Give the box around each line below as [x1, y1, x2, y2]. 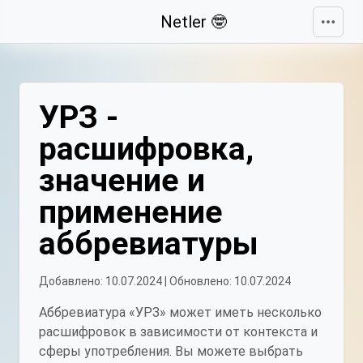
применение [39, 194, 223, 231]
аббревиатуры [39, 225, 258, 263]
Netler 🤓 [160, 12, 227, 32]
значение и [39, 162, 205, 199]
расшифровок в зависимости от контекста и [39, 324, 318, 340]
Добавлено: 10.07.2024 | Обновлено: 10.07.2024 [39, 275, 291, 288]
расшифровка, [39, 130, 254, 168]
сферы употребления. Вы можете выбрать [39, 344, 303, 359]
